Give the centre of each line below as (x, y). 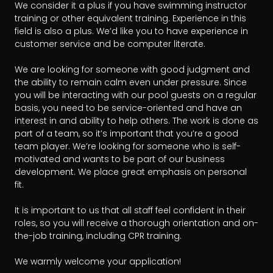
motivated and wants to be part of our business (120, 159)
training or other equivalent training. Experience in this (130, 19)
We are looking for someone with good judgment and (132, 70)
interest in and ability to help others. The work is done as (136, 121)
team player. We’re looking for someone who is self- (128, 147)
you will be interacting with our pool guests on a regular (136, 95)
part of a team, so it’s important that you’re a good (126, 134)
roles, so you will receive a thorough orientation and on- (136, 223)
